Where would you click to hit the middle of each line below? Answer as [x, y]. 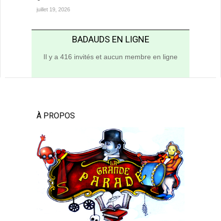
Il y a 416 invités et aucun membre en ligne [110, 57]
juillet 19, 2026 [53, 10]
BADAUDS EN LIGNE [110, 39]
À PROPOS [56, 116]
